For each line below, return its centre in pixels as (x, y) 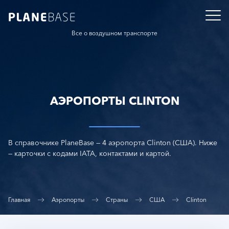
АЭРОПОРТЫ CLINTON (114, 101)
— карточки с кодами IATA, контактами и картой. (90, 153)
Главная (19, 200)
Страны (117, 200)
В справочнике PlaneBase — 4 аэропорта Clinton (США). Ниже (113, 142)
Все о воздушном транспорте (114, 33)
